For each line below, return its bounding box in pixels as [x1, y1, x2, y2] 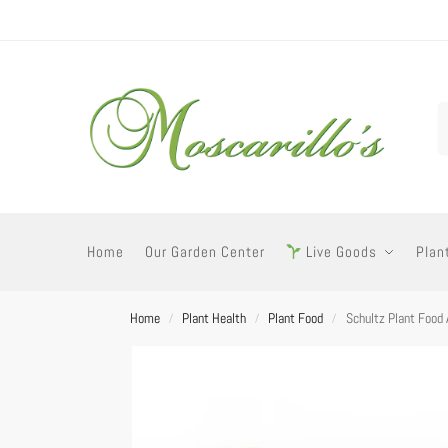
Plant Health [181, 309, 246, 327]
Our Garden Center [144, 242, 265, 261]
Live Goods [302, 242, 378, 261]
